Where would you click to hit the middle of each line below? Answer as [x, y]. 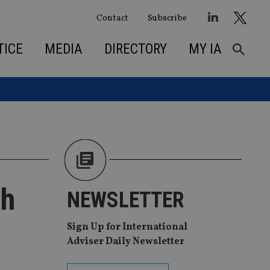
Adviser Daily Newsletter [126, 242]
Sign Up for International [127, 228]
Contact [112, 18]
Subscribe [167, 18]
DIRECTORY [135, 49]
